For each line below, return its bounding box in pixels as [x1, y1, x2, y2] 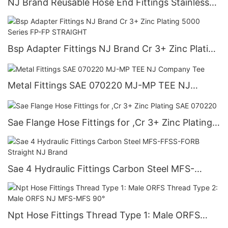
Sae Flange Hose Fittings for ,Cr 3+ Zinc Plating [8, 117, 212, 128]
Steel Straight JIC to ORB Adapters [8, 11, 158, 21]
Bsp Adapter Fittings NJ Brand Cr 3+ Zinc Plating [8, 43, 219, 54]
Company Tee [8, 94, 68, 105]
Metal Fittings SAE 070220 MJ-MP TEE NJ [8, 80, 190, 91]
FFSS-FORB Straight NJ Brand [8, 177, 139, 188]
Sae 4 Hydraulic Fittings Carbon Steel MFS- [8, 163, 194, 174]
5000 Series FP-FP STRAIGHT [8, 57, 135, 68]
